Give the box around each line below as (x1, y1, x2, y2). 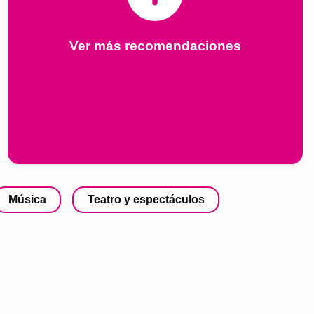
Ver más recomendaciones (69, 39, 241, 54)
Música (8, 193, 47, 205)
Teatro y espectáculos (87, 193, 205, 205)
